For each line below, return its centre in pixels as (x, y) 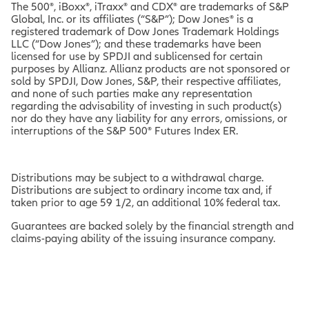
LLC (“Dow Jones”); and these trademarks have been (136, 43)
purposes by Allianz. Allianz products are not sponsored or (151, 68)
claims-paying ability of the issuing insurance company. (143, 238)
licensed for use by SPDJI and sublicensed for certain (137, 56)
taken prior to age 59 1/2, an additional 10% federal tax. (146, 202)
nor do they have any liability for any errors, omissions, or (149, 118)
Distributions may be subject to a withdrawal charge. (137, 177)
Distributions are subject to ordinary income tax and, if (141, 190)
